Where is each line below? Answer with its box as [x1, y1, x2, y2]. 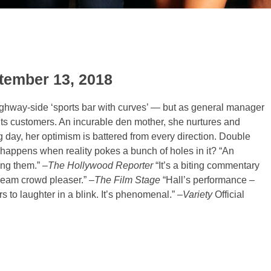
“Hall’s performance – [160, 175, 255, 185]
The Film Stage [94, 175, 160, 185]
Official [215, 189, 244, 200]
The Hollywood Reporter [48, 160, 153, 171]
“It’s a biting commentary [153, 160, 260, 171]
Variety [183, 189, 212, 200]
